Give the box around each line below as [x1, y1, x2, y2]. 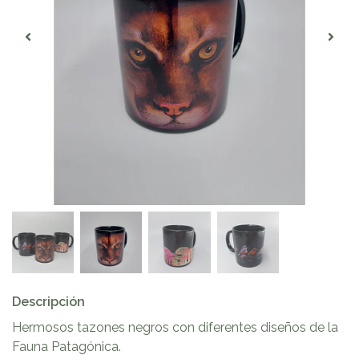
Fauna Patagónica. [12, 339, 121, 355]
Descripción [12, 294, 85, 310]
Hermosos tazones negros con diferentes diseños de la [12, 320, 338, 336]
